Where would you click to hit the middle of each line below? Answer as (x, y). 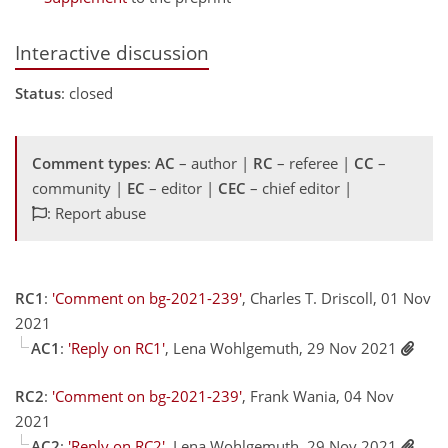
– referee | (313, 163)
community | (79, 188)
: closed (87, 93)
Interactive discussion (112, 52)
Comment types (89, 163)
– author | (214, 163)
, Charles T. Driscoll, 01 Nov (336, 298)
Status (38, 93)
